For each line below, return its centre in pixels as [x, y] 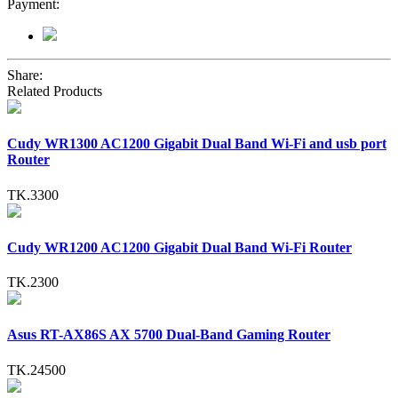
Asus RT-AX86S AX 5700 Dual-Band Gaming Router [169, 335]
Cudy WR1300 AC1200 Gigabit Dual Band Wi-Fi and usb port [197, 144]
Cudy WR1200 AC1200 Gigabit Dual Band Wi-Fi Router [179, 247]
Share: [25, 76]
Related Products [55, 92]
